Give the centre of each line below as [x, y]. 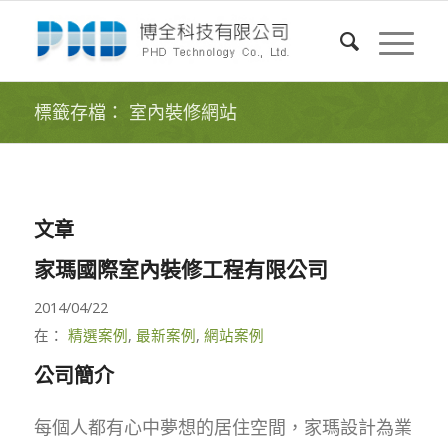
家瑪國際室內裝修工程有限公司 [180, 269]
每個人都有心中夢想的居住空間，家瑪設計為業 [222, 427]
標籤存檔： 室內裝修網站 [135, 112]
